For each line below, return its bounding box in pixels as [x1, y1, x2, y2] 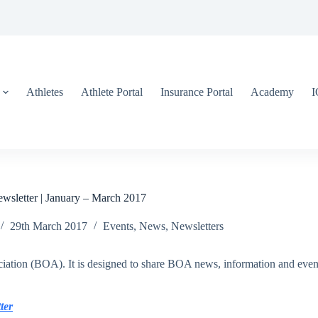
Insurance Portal [160, 86, 233, 98]
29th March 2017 [10, 220, 87, 233]
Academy [250, 86, 294, 98]
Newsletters [171, 220, 224, 233]
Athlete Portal [80, 86, 143, 98]
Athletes [26, 86, 63, 98]
